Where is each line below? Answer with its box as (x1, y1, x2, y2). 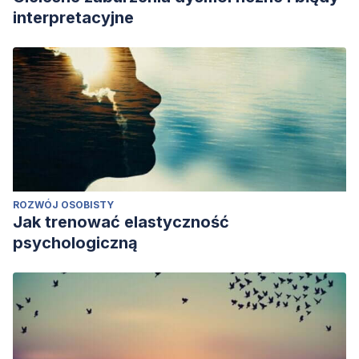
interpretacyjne (13, 8, 134, 27)
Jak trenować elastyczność (13, 212, 229, 232)
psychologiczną (13, 233, 138, 252)
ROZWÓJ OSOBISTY (13, 199, 114, 211)
